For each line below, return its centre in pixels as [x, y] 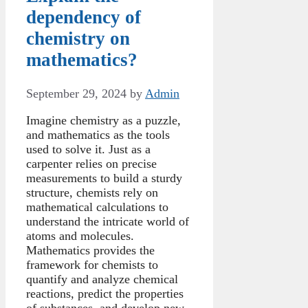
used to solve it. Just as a [88, 149]
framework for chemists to [92, 264]
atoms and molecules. [80, 235]
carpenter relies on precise [91, 163]
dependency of [84, 18]
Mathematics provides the [90, 250]
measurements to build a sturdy [104, 178]
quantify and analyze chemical [102, 279]
